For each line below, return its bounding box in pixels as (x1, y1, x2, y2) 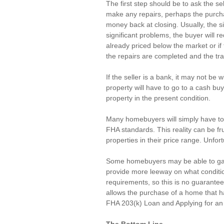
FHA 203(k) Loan (106, 199, 160, 207)
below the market (153, 41, 207, 49)
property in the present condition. (106, 94, 210, 102)
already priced (106, 41, 153, 49)
